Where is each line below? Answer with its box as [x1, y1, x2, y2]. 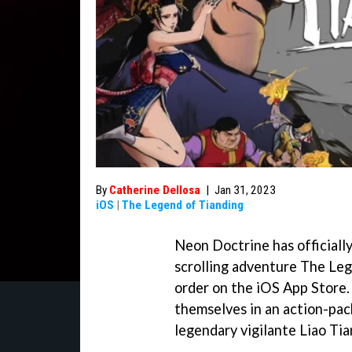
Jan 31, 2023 [214, 183, 276, 197]
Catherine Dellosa [109, 183, 200, 197]
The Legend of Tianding [122, 198, 244, 212]
